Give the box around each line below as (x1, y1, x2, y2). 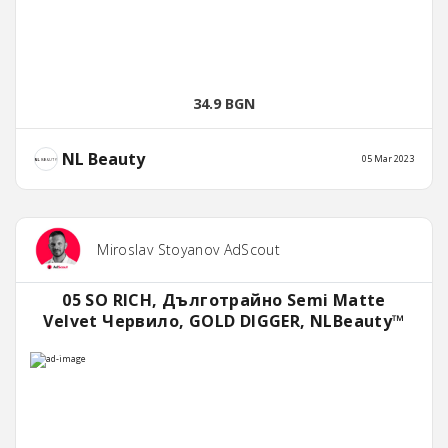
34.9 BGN (193, 94, 255, 114)
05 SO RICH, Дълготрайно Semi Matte (62, 289, 386, 312)
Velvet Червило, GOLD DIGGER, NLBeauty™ (43, 310, 405, 333)
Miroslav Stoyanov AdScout (97, 240, 281, 260)
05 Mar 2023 (362, 152, 414, 166)
